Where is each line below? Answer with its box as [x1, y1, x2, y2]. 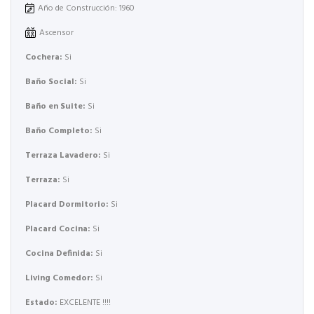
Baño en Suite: [25, 99, 88, 114]
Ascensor [39, 25, 74, 40]
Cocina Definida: [25, 246, 95, 261]
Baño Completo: [25, 123, 95, 138]
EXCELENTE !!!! [60, 295, 111, 310]
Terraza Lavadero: [25, 148, 103, 163]
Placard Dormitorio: [25, 197, 111, 212]
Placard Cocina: [25, 221, 93, 236]
